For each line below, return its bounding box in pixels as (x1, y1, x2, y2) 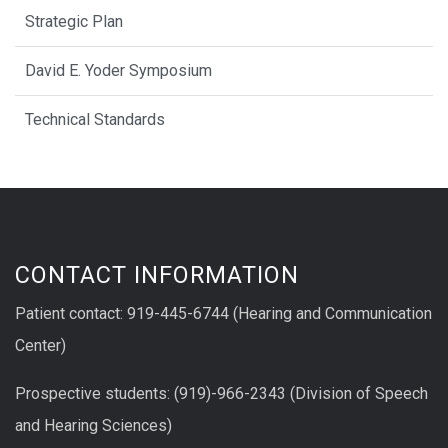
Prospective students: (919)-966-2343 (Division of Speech (15, 383, 428, 403)
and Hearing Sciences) (15, 415, 172, 435)
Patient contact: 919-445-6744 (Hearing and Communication (15, 304, 432, 324)
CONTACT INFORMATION (15, 261, 299, 290)
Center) (15, 336, 66, 356)
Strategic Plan (25, 12, 123, 32)
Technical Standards (25, 110, 165, 130)
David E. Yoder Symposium (25, 61, 212, 81)
